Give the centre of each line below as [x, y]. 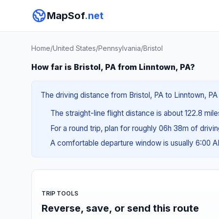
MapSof [66, 16]
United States [74, 48]
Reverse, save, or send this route [120, 208]
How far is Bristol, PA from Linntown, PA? [113, 67]
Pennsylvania [120, 48]
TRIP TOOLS [60, 193]
